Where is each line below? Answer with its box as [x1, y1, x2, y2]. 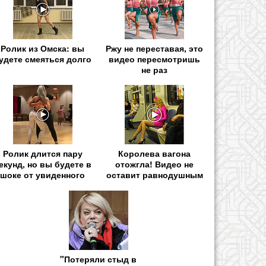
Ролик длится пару [2, 147, 83, 160]
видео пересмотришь [109, 53, 201, 65]
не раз [141, 64, 168, 76]
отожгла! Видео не [115, 158, 194, 170]
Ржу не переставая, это [106, 42, 204, 55]
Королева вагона [118, 147, 191, 160]
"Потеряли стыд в [60, 252, 137, 265]
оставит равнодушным [106, 169, 203, 181]
